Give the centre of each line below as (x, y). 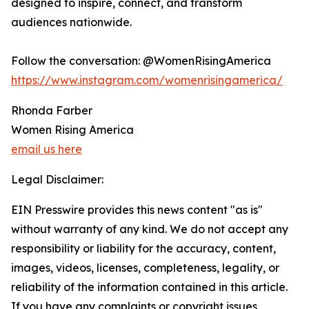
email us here (47, 149)
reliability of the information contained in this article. (149, 287)
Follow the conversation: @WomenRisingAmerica (141, 61)
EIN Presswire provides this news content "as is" (137, 210)
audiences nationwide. (71, 22)
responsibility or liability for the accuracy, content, (143, 248)
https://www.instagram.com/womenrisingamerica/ (147, 80)
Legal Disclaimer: (57, 179)
